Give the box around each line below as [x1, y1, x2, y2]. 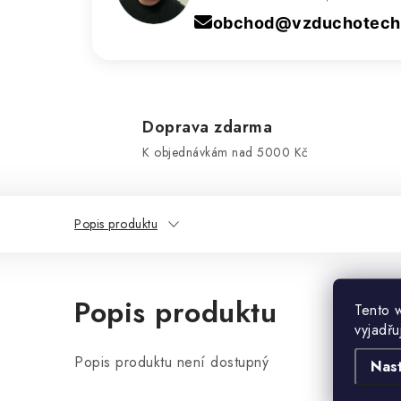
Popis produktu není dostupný [74, 351, 269, 372]
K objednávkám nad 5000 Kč [142, 142, 309, 161]
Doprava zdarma [142, 115, 272, 139]
